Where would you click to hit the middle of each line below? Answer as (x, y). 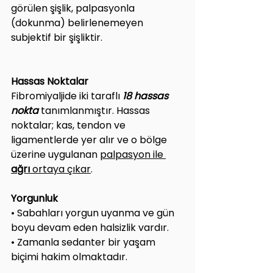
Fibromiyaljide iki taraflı (66, 96)
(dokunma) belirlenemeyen (78, 23)
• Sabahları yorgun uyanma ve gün (94, 213)
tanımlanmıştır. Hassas (95, 110)
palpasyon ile (133, 154)
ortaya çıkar (60, 169)
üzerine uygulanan (55, 154)
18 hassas (145, 96)
